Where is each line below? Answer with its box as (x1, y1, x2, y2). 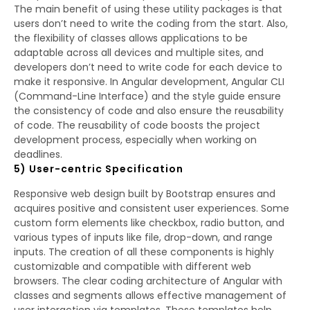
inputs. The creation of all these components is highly (14, 244, 274, 259)
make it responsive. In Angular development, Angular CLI (14, 74, 284, 89)
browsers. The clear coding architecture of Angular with (14, 273, 282, 288)
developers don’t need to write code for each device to (14, 60, 282, 74)
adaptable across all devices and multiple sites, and (14, 45, 264, 60)
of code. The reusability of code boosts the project (14, 118, 260, 132)
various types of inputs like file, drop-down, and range (14, 230, 273, 244)
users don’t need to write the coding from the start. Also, (14, 16, 288, 30)
